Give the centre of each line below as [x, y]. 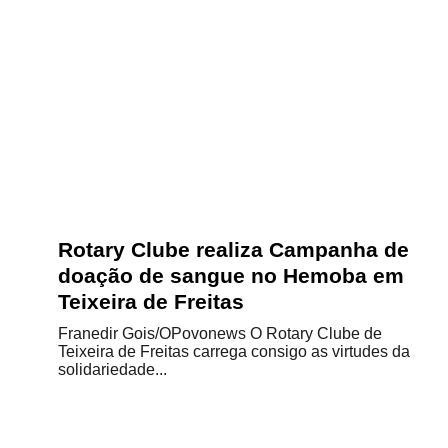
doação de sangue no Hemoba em [231, 275]
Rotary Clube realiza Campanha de [233, 249]
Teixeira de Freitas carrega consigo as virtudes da [234, 351]
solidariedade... [112, 369]
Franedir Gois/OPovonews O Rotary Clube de [220, 333]
